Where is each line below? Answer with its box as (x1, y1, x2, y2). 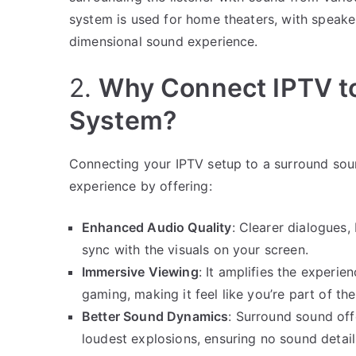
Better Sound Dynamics (82, 308, 229, 324)
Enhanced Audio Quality (82, 219, 232, 235)
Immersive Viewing (82, 263, 199, 280)
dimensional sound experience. (69, 33, 258, 49)
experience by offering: (69, 177, 212, 194)
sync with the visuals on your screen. (82, 241, 308, 257)
